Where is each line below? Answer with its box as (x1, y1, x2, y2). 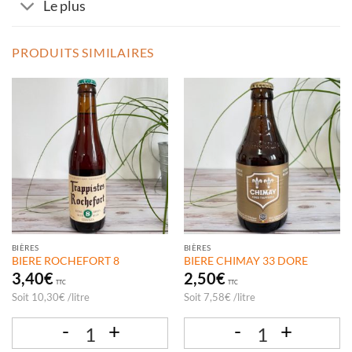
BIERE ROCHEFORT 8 (11, 254, 119, 267)
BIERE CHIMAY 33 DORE (183, 254, 308, 267)
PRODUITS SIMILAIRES (12, 44, 155, 60)
